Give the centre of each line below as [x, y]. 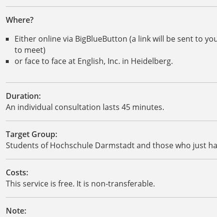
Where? [20, 20]
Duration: [23, 96]
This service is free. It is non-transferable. [80, 183]
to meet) [30, 50]
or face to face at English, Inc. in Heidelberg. [93, 61]
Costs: [17, 172]
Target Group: [31, 134]
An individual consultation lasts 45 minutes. [85, 107]
